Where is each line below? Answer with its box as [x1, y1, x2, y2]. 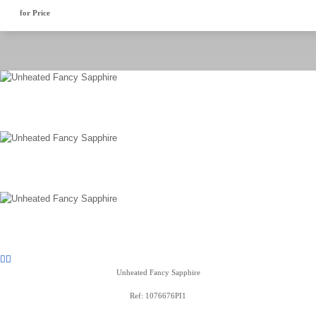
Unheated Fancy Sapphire [116, 268, 200, 276]
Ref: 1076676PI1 [130, 291, 186, 300]
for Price [19, 8, 50, 17]
